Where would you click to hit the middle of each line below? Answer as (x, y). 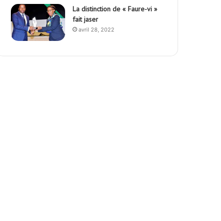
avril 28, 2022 (97, 30)
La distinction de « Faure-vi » (115, 9)
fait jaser (86, 19)
